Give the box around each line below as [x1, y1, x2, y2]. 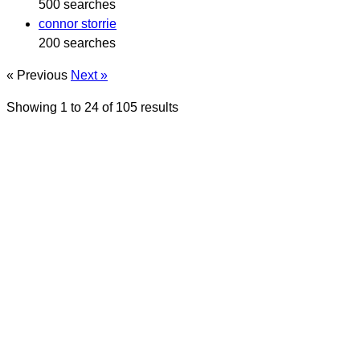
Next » [71, 67, 108, 82]
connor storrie [39, 16, 117, 31]
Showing [6, 100, 60, 114]
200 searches [39, 35, 116, 50]
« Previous [6, 67, 71, 82]
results [137, 100, 178, 114]
